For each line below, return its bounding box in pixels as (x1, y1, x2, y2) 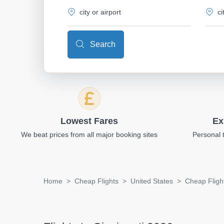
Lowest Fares (60, 115, 118, 126)
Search (88, 40, 115, 49)
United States (130, 176, 173, 185)
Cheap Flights (74, 176, 118, 185)
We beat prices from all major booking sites (21, 130, 158, 138)
